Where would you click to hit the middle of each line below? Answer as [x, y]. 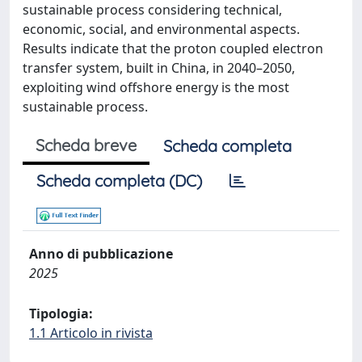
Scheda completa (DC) [119, 181]
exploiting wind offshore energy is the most [156, 87]
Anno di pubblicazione [101, 254]
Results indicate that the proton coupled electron [173, 48]
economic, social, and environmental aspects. [161, 29]
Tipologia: [61, 314]
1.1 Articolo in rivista [91, 333]
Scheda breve [86, 145]
